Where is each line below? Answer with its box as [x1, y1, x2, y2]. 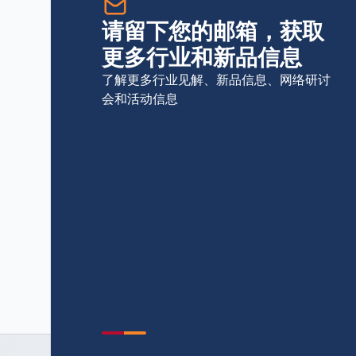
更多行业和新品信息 [102, 41, 302, 72]
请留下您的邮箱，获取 [102, 15, 324, 45]
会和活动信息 [102, 90, 178, 107]
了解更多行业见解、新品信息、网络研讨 [102, 71, 331, 88]
